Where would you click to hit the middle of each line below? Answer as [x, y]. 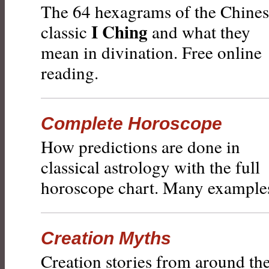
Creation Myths [106, 238]
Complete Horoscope [131, 123]
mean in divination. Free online [151, 52]
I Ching [119, 32]
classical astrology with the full [150, 167]
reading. [70, 72]
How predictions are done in [141, 146]
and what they [199, 32]
